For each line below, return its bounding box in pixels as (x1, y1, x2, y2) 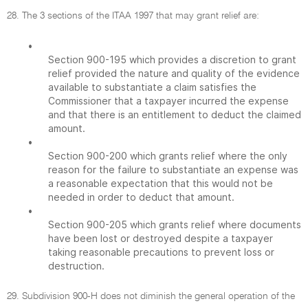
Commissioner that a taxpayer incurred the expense (48, 95, 289, 107)
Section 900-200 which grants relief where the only (48, 150, 287, 162)
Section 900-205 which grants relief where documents (48, 219, 301, 230)
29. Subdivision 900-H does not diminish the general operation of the (7, 291, 295, 301)
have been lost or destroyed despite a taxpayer (48, 232, 273, 244)
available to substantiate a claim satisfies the (48, 81, 256, 93)
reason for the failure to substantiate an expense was (48, 164, 298, 175)
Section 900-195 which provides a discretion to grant (48, 54, 296, 65)
